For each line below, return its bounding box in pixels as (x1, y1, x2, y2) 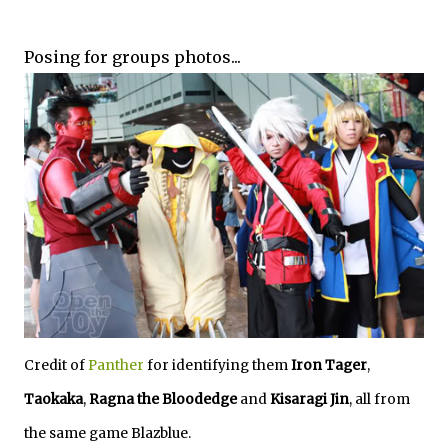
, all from (349, 391, 410, 409)
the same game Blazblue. (24, 425, 191, 443)
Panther (88, 357, 144, 375)
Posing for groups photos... (24, 47, 241, 68)
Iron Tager (288, 357, 367, 375)
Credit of (24, 357, 88, 375)
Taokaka (24, 391, 83, 409)
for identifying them (144, 357, 288, 375)
